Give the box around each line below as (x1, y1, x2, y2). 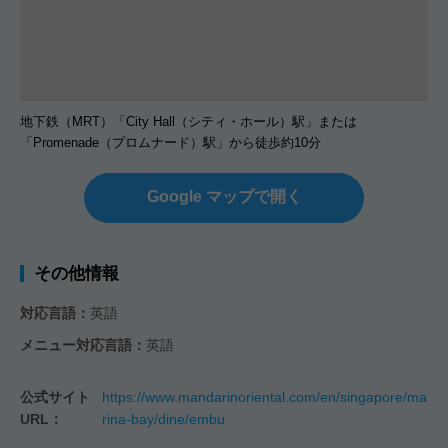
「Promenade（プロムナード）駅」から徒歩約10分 (20, 134, 321, 150)
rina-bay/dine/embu (102, 410, 226, 427)
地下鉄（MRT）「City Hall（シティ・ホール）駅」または (20, 113, 357, 129)
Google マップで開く (146, 187, 302, 205)
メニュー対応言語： (20, 336, 146, 353)
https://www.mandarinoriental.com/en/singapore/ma (102, 388, 428, 405)
